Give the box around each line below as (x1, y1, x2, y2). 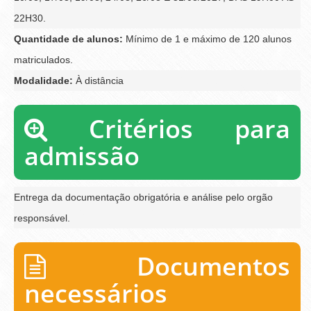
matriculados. (14, 53, 73, 65)
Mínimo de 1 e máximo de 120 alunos (123, 33, 292, 44)
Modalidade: (14, 74, 73, 86)
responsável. (14, 212, 70, 224)
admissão (24, 138, 140, 173)
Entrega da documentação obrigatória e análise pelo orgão (14, 191, 273, 203)
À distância (73, 74, 124, 86)
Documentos (46, 249, 290, 283)
